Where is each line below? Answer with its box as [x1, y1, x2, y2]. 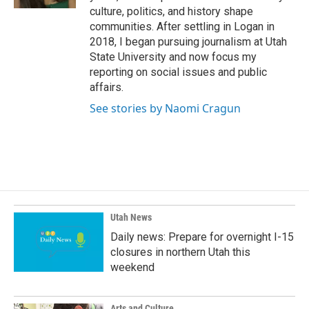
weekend [110, 261, 154, 274]
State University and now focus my [90, 50, 257, 63]
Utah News [110, 212, 152, 223]
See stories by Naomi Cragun [90, 101, 241, 116]
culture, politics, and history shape [90, 5, 253, 18]
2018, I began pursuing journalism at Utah [90, 35, 287, 48]
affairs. [90, 81, 123, 94]
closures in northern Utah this [110, 246, 250, 259]
